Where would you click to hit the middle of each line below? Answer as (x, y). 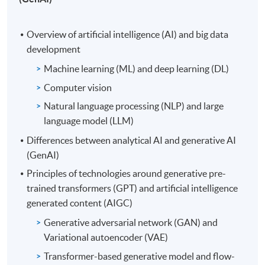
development (54, 49)
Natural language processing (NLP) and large (134, 106)
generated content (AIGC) (80, 203)
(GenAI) (43, 155)
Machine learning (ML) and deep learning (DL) (137, 69)
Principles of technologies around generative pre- (127, 174)
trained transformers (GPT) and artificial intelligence (132, 188)
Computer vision (78, 87)
